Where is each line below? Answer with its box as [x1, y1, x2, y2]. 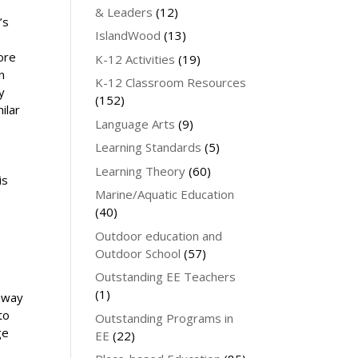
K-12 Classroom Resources [95, 74, 247, 90]
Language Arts [95, 115, 176, 132]
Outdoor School [95, 245, 181, 261]
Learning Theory [95, 162, 186, 179]
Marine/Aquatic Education [95, 186, 235, 202]
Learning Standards [95, 139, 202, 155]
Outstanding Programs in [95, 309, 234, 326]
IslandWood [95, 27, 161, 43]
